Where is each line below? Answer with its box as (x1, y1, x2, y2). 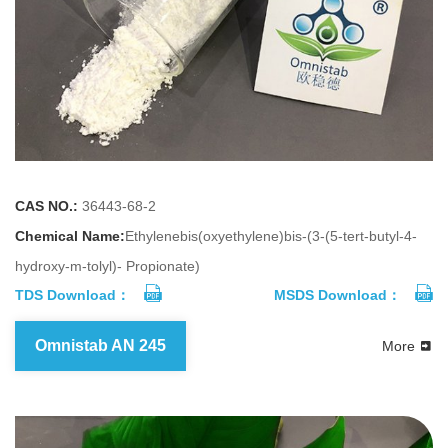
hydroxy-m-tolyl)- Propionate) (15, 257, 200, 274)
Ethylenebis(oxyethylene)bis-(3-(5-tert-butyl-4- (125, 227, 417, 244)
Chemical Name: (15, 227, 125, 244)
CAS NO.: (15, 197, 78, 214)
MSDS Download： (274, 286, 401, 303)
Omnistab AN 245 (35, 336, 166, 354)
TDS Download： (15, 286, 130, 303)
